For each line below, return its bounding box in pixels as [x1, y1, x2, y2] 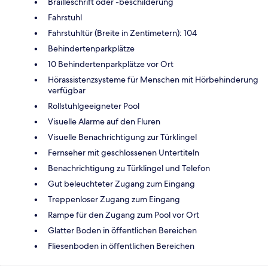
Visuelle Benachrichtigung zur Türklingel [48, 132, 197, 143]
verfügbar [48, 85, 86, 96]
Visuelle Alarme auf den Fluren [48, 116, 160, 127]
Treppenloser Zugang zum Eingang [48, 194, 180, 205]
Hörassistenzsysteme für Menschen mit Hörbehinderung [48, 74, 258, 86]
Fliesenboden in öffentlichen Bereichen [48, 240, 194, 252]
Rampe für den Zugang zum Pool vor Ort [48, 209, 199, 221]
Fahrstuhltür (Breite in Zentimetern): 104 [48, 28, 197, 39]
